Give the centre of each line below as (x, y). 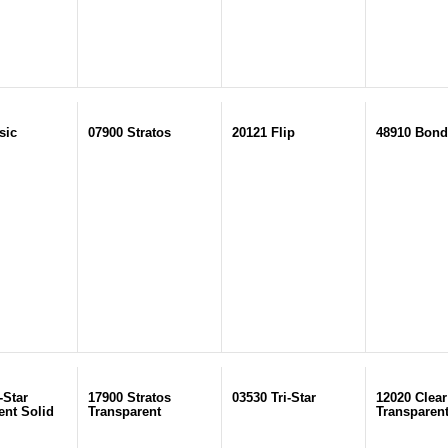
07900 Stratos (129, 132)
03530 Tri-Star (274, 397)
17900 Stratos (129, 397)
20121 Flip (263, 132)
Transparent (124, 411)
